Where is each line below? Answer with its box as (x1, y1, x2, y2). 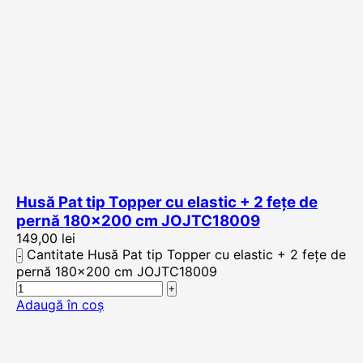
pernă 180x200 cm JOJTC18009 (16, 263, 217, 280)
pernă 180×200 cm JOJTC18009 (16, 211, 260, 230)
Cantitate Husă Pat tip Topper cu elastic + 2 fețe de (27, 246, 346, 263)
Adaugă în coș (16, 297, 104, 313)
